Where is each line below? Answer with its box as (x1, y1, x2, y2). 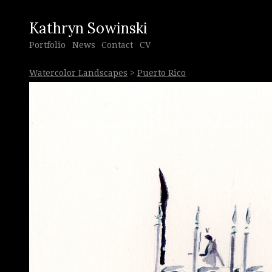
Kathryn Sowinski (29, 18, 148, 38)
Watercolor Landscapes (29, 67, 127, 78)
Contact (101, 39, 133, 50)
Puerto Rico (137, 67, 186, 78)
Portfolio (29, 39, 66, 50)
